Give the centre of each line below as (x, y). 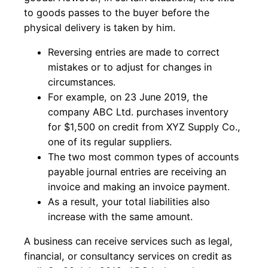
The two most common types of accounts (143, 157)
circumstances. (82, 82)
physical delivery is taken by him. (100, 28)
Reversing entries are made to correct (134, 52)
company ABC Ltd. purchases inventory (138, 112)
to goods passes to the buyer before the (117, 13)
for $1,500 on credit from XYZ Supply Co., (144, 127)
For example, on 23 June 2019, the (128, 97)
